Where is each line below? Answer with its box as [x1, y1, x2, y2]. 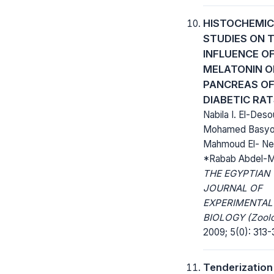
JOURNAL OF [203, 182, 262, 194]
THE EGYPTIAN [203, 167, 270, 179]
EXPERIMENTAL [203, 196, 273, 209]
